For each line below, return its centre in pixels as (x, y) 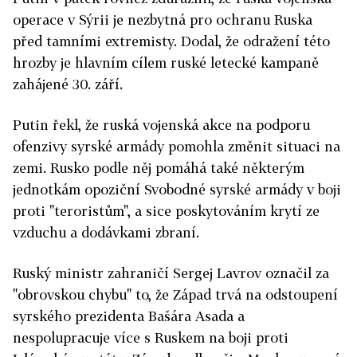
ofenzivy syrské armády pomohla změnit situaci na (177, 147)
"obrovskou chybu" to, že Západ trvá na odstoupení (175, 295)
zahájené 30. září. (68, 84)
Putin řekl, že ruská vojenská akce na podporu (161, 125)
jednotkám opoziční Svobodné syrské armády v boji (177, 190)
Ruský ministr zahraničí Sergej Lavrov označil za (171, 273)
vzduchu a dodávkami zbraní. (106, 233)
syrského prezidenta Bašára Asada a (129, 316)
